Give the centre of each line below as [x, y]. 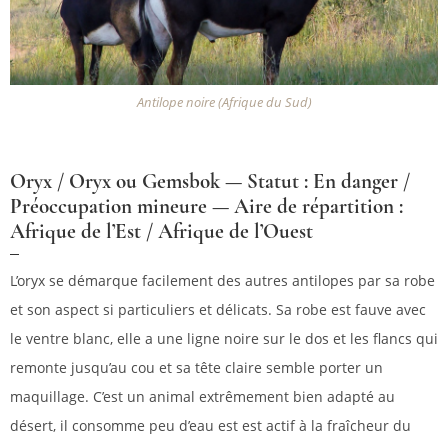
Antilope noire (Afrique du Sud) [224, 103]
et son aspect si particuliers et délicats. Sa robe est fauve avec [218, 310]
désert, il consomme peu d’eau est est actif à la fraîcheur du [210, 426]
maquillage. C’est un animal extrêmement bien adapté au [202, 397]
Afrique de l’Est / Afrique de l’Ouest [161, 232]
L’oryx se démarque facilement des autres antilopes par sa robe [222, 281]
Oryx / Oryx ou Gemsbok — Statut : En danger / [210, 182]
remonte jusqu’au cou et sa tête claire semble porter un [196, 368]
